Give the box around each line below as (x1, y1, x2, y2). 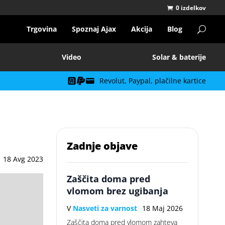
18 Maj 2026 (142, 203, 183, 213)
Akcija (131, 24, 152, 34)
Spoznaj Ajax (71, 24, 116, 34)
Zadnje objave (67, 139, 138, 153)
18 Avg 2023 (3, 154, 44, 164)
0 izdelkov (175, 4, 206, 12)
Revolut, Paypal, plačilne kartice (99, 76, 206, 85)
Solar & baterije (152, 52, 206, 62)
